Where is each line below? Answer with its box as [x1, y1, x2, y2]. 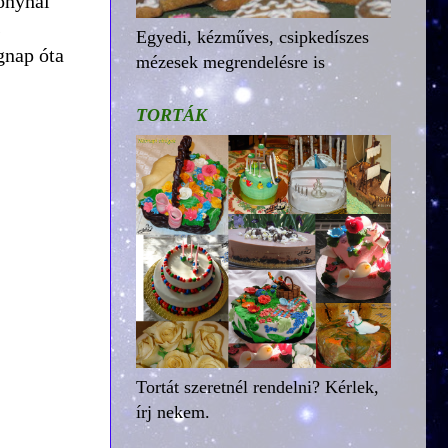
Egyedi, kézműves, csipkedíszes [136, 26, 369, 47]
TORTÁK [136, 104, 207, 125]
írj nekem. [136, 401, 210, 422]
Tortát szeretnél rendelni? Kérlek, [136, 376, 379, 397]
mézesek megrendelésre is [136, 51, 325, 72]
